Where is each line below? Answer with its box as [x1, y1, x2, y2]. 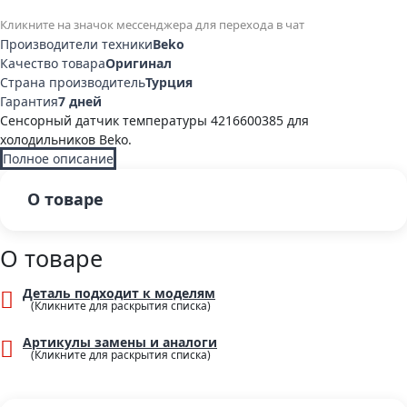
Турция [145, 74, 193, 92]
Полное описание [3, 150, 114, 168]
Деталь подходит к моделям [23, 284, 215, 303]
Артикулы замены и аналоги [23, 333, 217, 352]
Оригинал [105, 55, 172, 73]
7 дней [58, 93, 102, 111]
